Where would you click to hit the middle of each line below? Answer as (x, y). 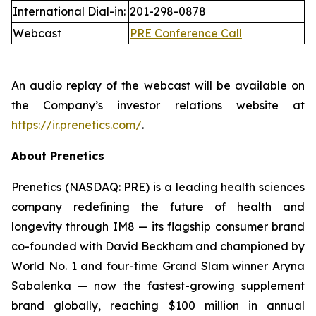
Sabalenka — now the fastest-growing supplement (158, 286)
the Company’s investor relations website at (158, 105)
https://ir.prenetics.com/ (77, 125)
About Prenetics (58, 156)
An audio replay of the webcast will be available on (158, 85)
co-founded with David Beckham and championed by (158, 246)
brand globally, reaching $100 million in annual (158, 305)
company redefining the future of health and (158, 207)
